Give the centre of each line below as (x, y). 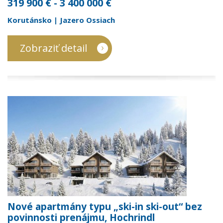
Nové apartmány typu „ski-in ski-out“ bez (105, 207)
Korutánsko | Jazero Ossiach (61, 20)
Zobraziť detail (54, 48)
